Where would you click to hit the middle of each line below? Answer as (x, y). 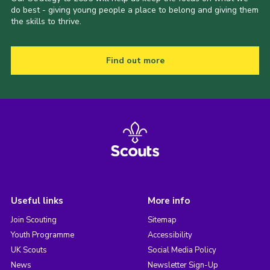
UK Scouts (29, 250)
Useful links (37, 200)
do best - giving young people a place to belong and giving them (134, 10)
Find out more (135, 60)
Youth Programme (42, 235)
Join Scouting (33, 220)
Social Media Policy (182, 250)
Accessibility (170, 235)
